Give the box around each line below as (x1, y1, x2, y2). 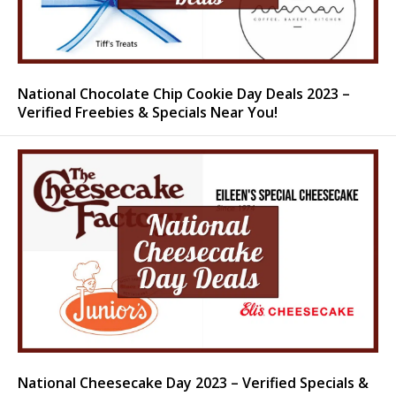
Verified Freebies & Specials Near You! (18, 103, 278, 123)
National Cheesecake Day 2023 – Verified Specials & (18, 373, 369, 393)
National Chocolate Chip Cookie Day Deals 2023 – (18, 84, 350, 104)
